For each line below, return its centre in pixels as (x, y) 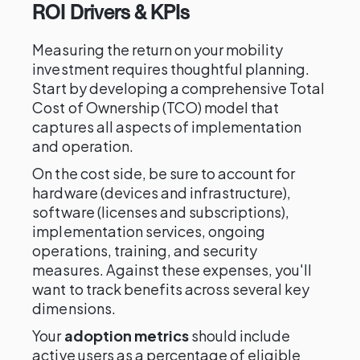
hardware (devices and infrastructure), (162, 192)
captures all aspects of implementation (167, 127)
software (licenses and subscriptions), (161, 212)
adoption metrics (126, 335)
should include (239, 335)
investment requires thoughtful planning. (171, 69)
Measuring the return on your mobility (158, 49)
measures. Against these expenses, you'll (172, 270)
